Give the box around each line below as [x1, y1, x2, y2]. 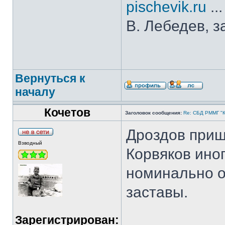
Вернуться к [15, 72, 85, 85]
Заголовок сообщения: [125, 110, 182, 116]
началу [15, 85, 55, 98]
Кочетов [44, 106, 90, 119]
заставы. [126, 184, 188, 200]
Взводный [18, 140, 42, 146]
